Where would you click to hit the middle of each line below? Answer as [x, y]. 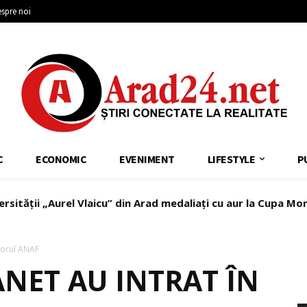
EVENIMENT [147, 159]
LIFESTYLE [231, 159]
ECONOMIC [61, 159]
